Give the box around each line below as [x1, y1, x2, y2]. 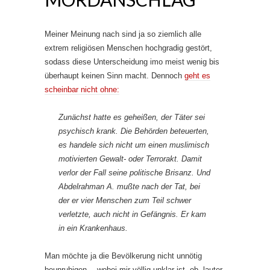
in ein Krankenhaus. [58, 224, 128, 233]
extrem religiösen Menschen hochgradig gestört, [45, 43, 212, 52]
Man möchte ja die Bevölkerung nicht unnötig [45, 251, 202, 260]
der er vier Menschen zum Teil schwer [58, 196, 191, 205]
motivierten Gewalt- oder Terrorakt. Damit [58, 154, 202, 163]
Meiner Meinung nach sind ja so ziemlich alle [45, 30, 201, 39]
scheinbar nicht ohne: [45, 85, 119, 94]
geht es [184, 71, 210, 80]
